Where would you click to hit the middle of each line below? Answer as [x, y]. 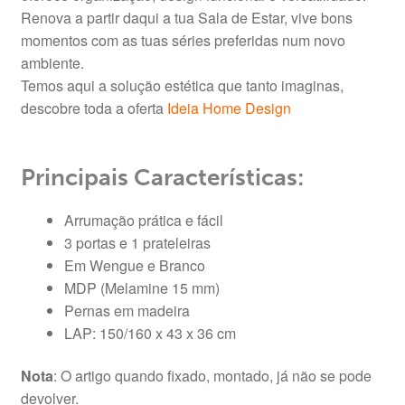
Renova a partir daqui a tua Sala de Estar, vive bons [186, 17]
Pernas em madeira [127, 310]
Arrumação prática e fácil [143, 220]
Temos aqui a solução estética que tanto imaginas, [182, 85]
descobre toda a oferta [94, 108]
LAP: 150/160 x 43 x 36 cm [150, 333]
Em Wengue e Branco [134, 265]
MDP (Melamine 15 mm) [141, 287]
